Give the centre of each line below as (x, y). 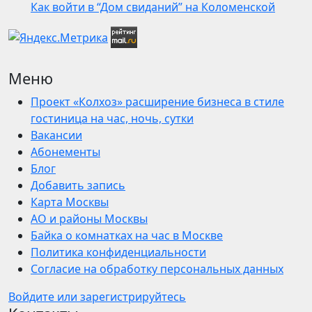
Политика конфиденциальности (118, 252)
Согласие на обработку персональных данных (157, 269)
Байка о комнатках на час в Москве (127, 236)
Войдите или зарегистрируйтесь (97, 297)
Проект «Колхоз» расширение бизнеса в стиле (157, 102)
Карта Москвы (70, 202)
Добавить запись (78, 186)
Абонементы (65, 152)
